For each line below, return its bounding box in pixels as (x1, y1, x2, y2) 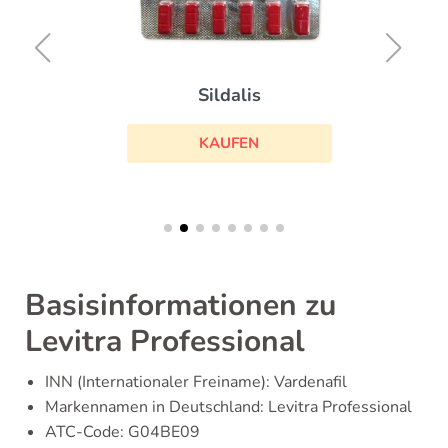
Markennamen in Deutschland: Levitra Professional (45, 395, 412, 418)
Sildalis (192, 83, 256, 108)
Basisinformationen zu (25, 284, 336, 326)
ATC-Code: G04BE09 (45, 420, 200, 443)
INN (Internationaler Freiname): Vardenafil (45, 370, 347, 393)
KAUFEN (194, 133, 254, 154)
